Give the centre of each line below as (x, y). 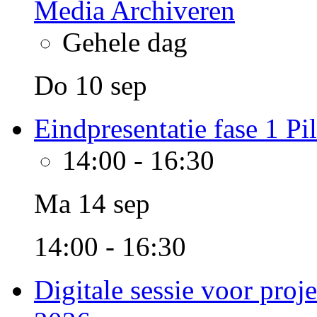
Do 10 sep (91, 85)
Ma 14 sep (92, 203)
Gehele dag (125, 42)
